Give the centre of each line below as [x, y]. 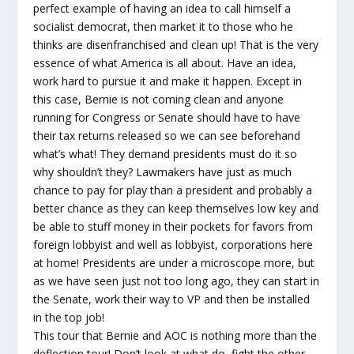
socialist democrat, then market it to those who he [164, 26]
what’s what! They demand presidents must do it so [166, 154]
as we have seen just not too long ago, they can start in [177, 281]
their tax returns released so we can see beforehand [167, 136]
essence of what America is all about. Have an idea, [165, 63]
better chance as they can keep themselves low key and [176, 208]
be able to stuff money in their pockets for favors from [173, 226]
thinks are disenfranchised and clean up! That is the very [176, 45]
